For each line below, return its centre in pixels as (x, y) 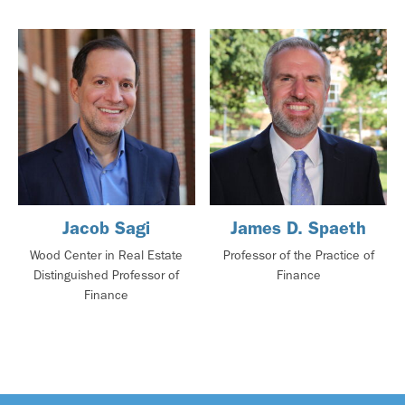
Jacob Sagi (107, 228)
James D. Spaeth (299, 228)
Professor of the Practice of (298, 256)
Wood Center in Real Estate (107, 256)
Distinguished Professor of (107, 276)
